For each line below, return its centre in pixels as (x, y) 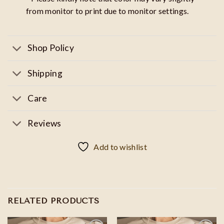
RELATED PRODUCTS (53, 201)
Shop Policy (51, 48)
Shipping (45, 73)
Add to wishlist (120, 147)
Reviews (44, 123)
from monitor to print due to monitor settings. (107, 11)
